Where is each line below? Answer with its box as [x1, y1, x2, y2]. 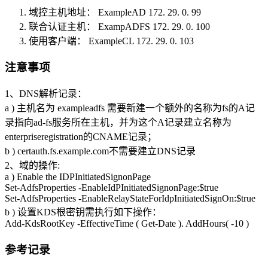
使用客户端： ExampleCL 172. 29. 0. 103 [29, 35, 194, 46]
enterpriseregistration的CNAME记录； [5, 132, 157, 142]
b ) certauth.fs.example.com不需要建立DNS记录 [5, 146, 196, 156]
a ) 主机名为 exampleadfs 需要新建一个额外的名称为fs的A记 [5, 103, 255, 113]
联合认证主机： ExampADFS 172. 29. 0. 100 [29, 21, 210, 32]
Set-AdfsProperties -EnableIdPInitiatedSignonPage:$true [5, 182, 218, 193]
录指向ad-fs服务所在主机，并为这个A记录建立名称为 [5, 117, 232, 127]
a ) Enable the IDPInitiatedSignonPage [5, 172, 151, 182]
